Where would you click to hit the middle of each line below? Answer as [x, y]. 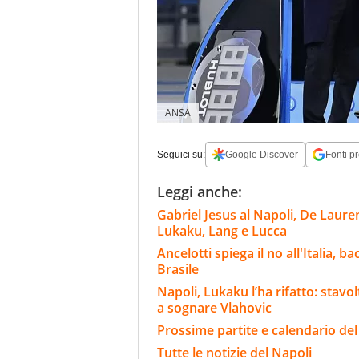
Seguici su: [181, 155]
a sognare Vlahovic [216, 308]
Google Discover [262, 155]
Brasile [178, 270]
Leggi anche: [200, 192]
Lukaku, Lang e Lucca [222, 231]
